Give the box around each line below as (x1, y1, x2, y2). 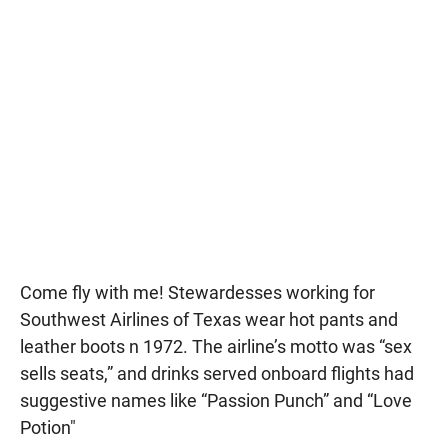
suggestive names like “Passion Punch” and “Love (20, 389, 412, 411)
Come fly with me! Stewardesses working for (20, 281, 375, 303)
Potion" (20, 416, 76, 438)
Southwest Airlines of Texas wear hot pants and (20, 308, 398, 330)
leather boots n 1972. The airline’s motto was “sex (20, 335, 412, 357)
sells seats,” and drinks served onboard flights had (20, 362, 414, 384)
